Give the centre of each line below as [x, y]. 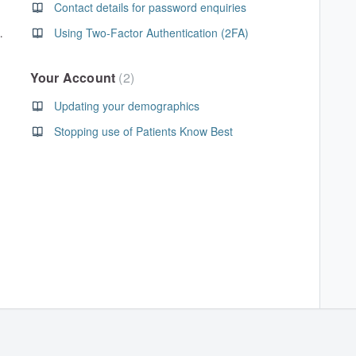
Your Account [74, 77]
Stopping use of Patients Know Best [143, 131]
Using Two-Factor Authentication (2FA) [151, 33]
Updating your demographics [126, 106]
